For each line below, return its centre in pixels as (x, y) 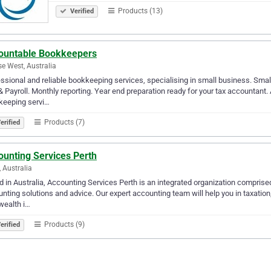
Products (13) (139, 11)
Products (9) (64, 224)
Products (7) (64, 122)
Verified (81, 11)
